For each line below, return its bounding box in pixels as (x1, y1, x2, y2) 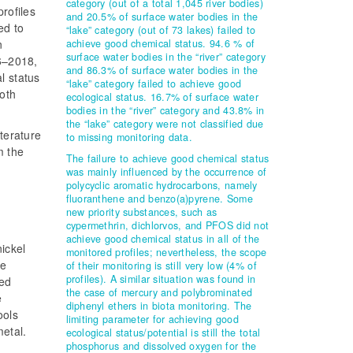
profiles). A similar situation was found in (65, 272, 256, 287)
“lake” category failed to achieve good (65, 76, 242, 91)
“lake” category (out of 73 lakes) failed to (65, 23, 256, 38)
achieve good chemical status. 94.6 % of (65, 36, 255, 51)
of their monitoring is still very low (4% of (65, 258, 257, 273)
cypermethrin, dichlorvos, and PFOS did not (65, 218, 269, 233)
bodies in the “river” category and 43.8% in (65, 103, 265, 118)
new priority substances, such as (65, 205, 217, 220)
